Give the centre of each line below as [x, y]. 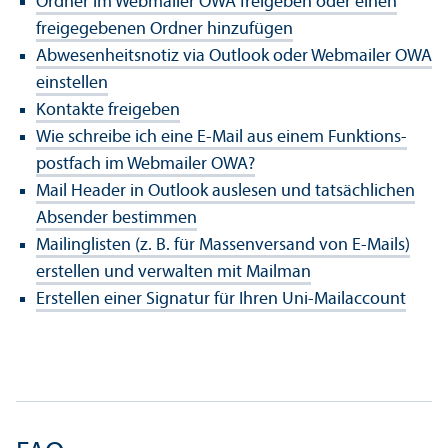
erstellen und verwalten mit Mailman [173, 272]
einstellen [72, 83]
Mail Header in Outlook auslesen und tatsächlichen [225, 191]
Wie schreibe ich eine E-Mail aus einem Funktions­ [221, 137]
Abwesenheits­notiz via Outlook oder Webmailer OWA [234, 56]
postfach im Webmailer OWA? [145, 164]
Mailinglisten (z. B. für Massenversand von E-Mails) [223, 245]
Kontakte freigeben [108, 110]
